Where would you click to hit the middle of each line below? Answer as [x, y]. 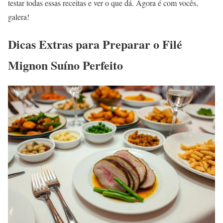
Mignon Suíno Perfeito [65, 65]
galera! [19, 17]
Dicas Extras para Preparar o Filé [95, 44]
